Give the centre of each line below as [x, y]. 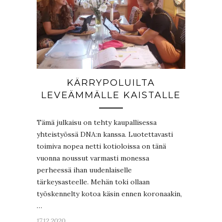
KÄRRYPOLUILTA [111, 83]
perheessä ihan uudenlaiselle [84, 170]
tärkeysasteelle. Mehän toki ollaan [93, 182]
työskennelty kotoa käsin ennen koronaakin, [109, 194]
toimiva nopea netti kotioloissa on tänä [101, 146]
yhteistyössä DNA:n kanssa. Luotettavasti [105, 135]
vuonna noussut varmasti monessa [93, 158]
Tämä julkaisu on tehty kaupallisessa [97, 123]
